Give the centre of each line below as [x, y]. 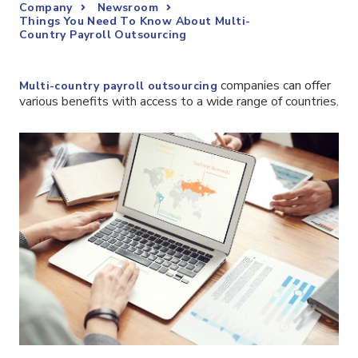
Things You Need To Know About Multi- [135, 21]
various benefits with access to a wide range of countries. [179, 101]
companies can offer [274, 86]
